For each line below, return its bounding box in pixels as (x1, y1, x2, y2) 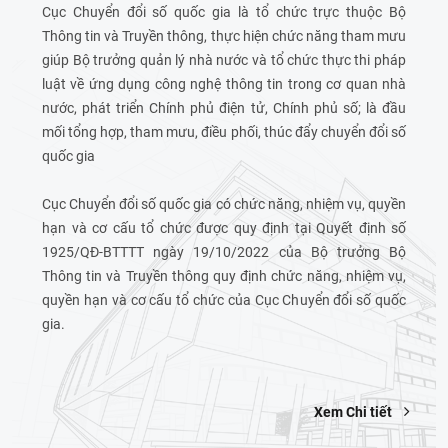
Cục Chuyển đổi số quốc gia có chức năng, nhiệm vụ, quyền (42, 195, 406, 212)
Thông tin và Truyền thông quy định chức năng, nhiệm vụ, (42, 267, 406, 284)
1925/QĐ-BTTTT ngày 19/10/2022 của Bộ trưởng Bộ (42, 243, 406, 260)
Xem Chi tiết (314, 403, 395, 420)
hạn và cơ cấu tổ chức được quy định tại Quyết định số (42, 219, 406, 236)
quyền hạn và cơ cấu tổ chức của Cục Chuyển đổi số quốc (42, 291, 406, 308)
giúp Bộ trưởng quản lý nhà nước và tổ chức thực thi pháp (42, 51, 406, 68)
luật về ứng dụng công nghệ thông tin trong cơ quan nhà (42, 75, 406, 92)
